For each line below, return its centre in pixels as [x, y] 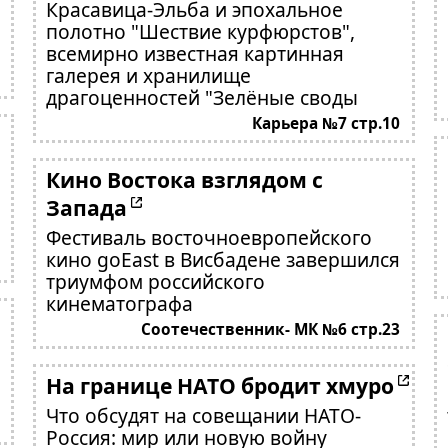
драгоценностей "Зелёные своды [201, 97]
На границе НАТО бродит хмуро [219, 385]
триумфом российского [155, 281]
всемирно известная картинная [194, 53]
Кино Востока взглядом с [184, 179]
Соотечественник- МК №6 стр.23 [271, 329]
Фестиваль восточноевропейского [208, 237]
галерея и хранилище [148, 75]
